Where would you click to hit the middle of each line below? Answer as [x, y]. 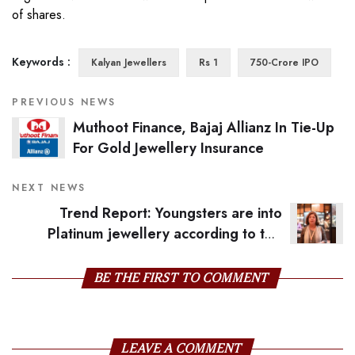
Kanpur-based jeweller [268, 255]
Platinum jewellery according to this [165, 234]
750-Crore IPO [284, 63]
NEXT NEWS [49, 188]
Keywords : [41, 62]
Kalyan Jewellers [129, 63]
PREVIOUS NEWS [64, 103]
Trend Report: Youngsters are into [171, 214]
